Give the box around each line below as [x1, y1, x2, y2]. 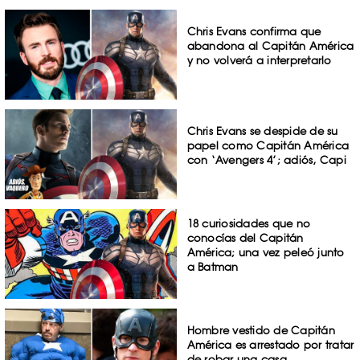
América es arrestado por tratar [186, 337, 354, 351]
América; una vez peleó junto [186, 245, 345, 259]
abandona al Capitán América [186, 39, 354, 53]
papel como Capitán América [186, 139, 350, 153]
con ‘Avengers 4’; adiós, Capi [186, 153, 346, 167]
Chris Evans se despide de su [186, 125, 338, 138]
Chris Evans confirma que [186, 25, 321, 39]
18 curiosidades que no [186, 216, 311, 230]
